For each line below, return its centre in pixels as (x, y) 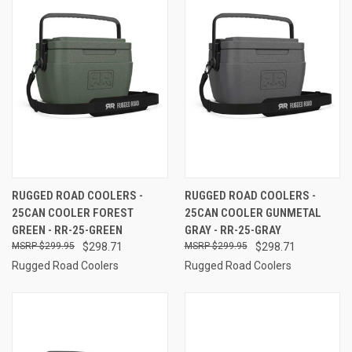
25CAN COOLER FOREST (73, 213)
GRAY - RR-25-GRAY (233, 230)
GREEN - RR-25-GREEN (67, 230)
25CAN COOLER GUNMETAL (253, 213)
